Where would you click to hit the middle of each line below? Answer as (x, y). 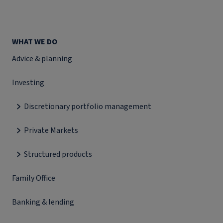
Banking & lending (43, 202)
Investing (28, 83)
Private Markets (51, 130)
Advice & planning (42, 59)
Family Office (34, 178)
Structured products (58, 154)
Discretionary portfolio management (88, 107)
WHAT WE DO (35, 42)
